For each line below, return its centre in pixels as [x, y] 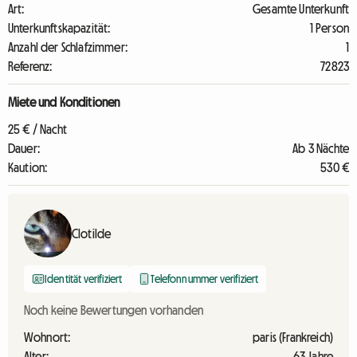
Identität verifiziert [84, 279]
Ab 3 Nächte [321, 148]
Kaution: [28, 167]
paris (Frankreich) [293, 337]
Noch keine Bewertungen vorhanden [114, 310]
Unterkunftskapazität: [59, 28]
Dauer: [24, 148]
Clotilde [92, 233]
